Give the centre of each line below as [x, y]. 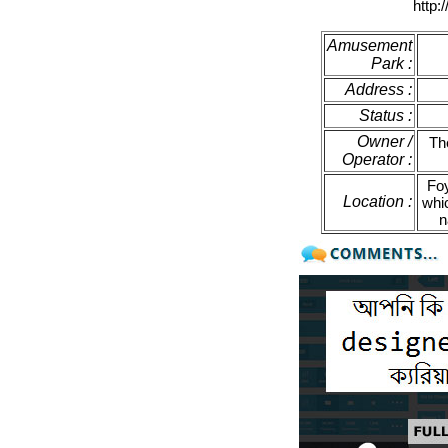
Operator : [376, 159]
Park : [391, 63]
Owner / [384, 141]
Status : [385, 115]
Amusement [369, 45]
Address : [378, 89]
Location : [377, 201]
